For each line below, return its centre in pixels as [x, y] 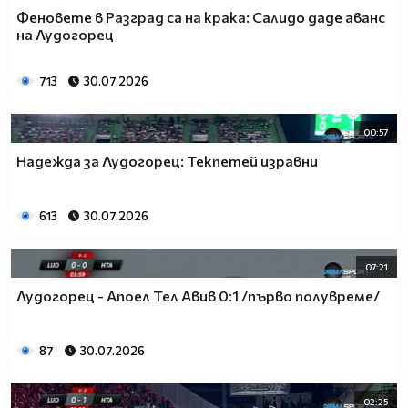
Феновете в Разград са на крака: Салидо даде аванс [201, 17]
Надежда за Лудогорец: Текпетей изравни [167, 160]
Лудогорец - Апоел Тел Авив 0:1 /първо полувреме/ [198, 295]
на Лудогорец [65, 35]
